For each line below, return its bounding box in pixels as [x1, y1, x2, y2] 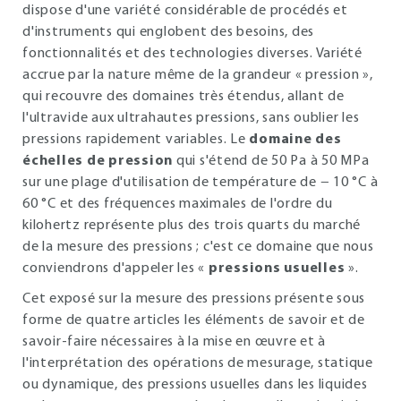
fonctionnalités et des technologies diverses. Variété [22, 47, 363, 61]
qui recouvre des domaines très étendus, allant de [22, 90, 345, 104]
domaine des [249, 132, 342, 147]
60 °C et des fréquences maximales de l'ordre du [22, 197, 333, 211]
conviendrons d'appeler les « [22, 261, 209, 276]
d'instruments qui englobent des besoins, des [22, 25, 314, 39]
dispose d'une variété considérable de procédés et [22, 4, 348, 18]
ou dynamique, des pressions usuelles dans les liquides [22, 378, 368, 392]
